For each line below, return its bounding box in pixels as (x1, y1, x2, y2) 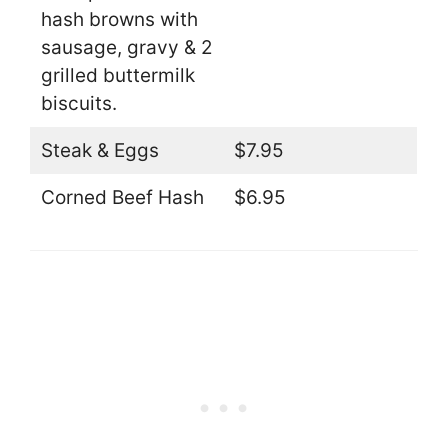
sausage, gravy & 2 (40, 35, 213, 59)
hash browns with (40, 7, 198, 31)
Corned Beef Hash (40, 185, 204, 209)
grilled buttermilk (40, 63, 195, 87)
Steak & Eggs (40, 138, 159, 162)
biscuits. (40, 91, 117, 115)
